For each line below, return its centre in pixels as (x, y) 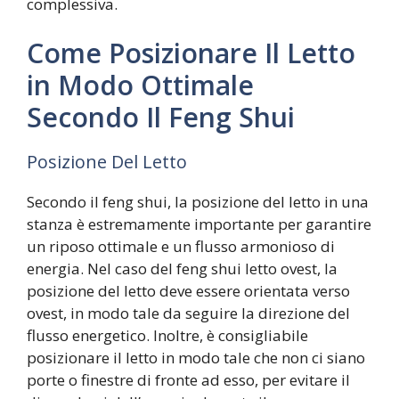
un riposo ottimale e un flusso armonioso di (181, 247)
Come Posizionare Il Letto (191, 53)
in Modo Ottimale (140, 85)
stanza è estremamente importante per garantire (199, 224)
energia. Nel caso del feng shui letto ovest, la (182, 269)
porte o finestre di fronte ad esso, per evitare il (188, 380)
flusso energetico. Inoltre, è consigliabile (167, 336)
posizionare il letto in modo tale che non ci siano (196, 358)
